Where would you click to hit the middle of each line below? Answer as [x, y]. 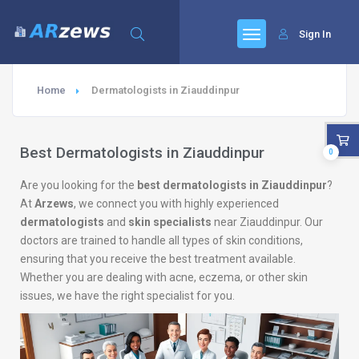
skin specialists [170, 222]
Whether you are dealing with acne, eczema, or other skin [164, 277]
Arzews [54, 204]
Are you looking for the [79, 185]
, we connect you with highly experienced [176, 204]
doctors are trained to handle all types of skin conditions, [161, 240]
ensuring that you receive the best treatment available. [158, 259]
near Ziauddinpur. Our [267, 222]
